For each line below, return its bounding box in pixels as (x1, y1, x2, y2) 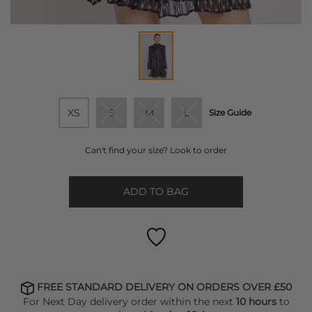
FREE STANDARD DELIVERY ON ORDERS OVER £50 (34, 281, 292, 294)
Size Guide (209, 107, 251, 118)
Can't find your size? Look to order (85, 145, 227, 156)
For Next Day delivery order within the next (22, 295, 236, 308)
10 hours (235, 295, 279, 308)
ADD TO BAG (123, 185, 189, 198)
